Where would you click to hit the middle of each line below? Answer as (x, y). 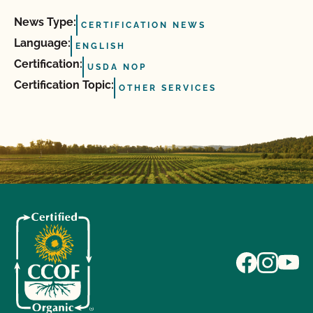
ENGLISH (101, 46)
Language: (42, 43)
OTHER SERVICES (168, 88)
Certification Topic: (64, 85)
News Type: (45, 22)
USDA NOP (117, 67)
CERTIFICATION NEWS (144, 25)
